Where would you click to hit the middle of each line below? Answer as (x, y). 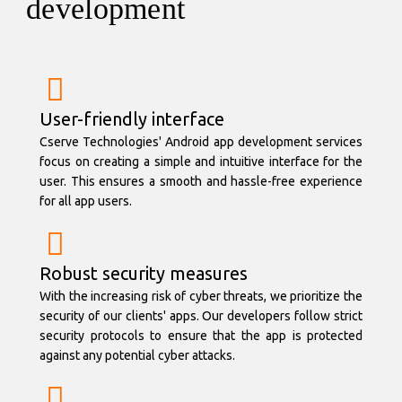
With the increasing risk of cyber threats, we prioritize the (201, 296)
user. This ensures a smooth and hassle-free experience (201, 181)
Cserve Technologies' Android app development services (201, 142)
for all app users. (86, 201)
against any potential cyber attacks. (137, 355)
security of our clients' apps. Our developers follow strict (201, 316)
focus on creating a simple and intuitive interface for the (201, 162)
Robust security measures (144, 273)
